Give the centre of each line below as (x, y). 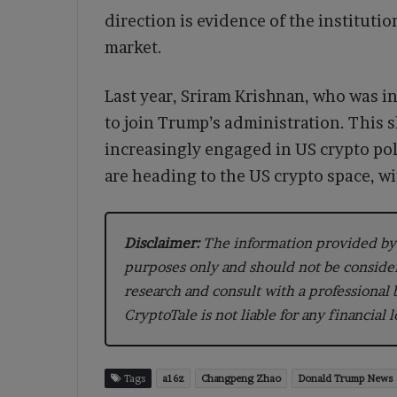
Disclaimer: (162, 242)
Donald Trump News (345, 378)
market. (135, 47)
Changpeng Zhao (241, 378)
